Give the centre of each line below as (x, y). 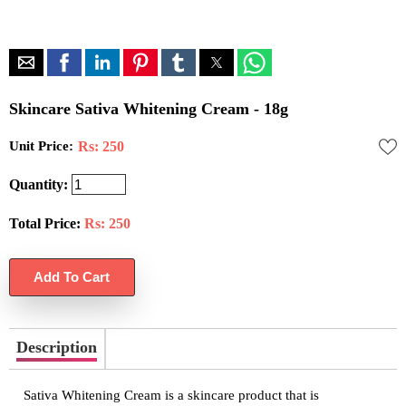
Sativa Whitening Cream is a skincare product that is (171, 396)
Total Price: (45, 223)
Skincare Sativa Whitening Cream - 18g (149, 108)
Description (57, 348)
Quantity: (39, 184)
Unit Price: (41, 145)
